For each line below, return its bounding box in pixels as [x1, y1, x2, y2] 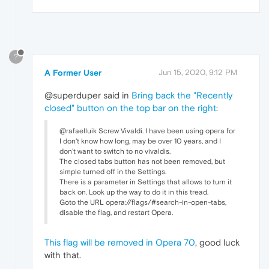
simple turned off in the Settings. [59, 168, 166, 177]
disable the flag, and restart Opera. [59, 208, 173, 217]
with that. [44, 250, 81, 261]
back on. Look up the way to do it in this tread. [59, 188, 208, 197]
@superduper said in [44, 90, 131, 101]
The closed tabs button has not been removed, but [59, 157, 225, 166]
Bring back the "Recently [131, 90, 232, 101]
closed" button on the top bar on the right [44, 103, 216, 113]
